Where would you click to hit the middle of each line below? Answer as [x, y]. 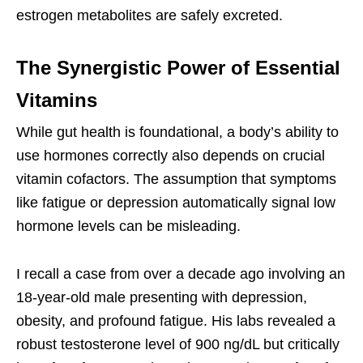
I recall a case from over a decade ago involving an [181, 274]
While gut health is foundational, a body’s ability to [177, 132]
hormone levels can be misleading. [128, 226]
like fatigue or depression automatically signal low [176, 203]
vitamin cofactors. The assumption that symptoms [176, 179]
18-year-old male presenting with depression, [162, 298]
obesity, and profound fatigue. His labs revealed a [176, 321]
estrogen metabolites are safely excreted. [149, 16]
